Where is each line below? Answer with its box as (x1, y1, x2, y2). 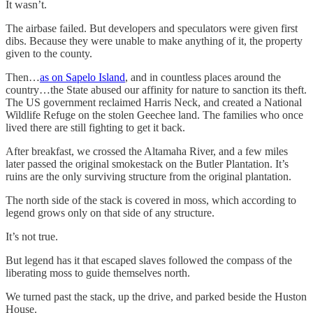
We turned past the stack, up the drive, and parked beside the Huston (6, 290, 307, 303)
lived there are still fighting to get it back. (6, 121, 185, 133)
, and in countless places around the (125, 71, 281, 83)
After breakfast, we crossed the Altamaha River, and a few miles (6, 145, 288, 157)
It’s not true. (6, 230, 61, 242)
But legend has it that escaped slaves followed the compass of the (6, 254, 292, 266)
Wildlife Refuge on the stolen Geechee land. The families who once (6, 108, 303, 121)
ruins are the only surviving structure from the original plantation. (6, 170, 294, 182)
